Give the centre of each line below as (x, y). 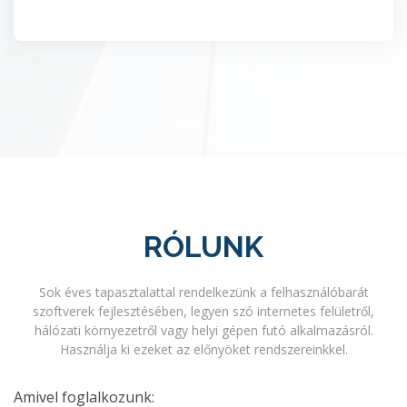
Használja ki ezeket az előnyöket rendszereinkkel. (203, 349)
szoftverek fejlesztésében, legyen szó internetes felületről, (203, 311)
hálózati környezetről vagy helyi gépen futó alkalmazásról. (203, 330)
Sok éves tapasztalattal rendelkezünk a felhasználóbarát (203, 292)
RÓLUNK (203, 247)
